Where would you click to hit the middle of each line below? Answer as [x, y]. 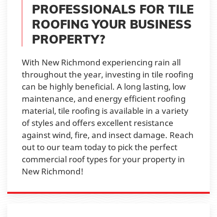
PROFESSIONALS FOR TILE [113, 9]
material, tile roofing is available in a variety [105, 110]
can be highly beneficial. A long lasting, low [104, 86]
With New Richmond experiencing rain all [101, 62]
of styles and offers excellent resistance [98, 123]
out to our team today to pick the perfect [100, 147]
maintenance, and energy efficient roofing [104, 98]
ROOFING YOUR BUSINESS [112, 24]
